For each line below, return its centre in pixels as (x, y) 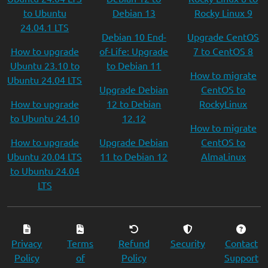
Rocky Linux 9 (223, 13)
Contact (241, 243)
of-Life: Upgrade (134, 51)
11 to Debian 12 (134, 156)
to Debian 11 (134, 65)
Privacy (27, 243)
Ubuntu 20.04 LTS (45, 156)
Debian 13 (134, 13)
